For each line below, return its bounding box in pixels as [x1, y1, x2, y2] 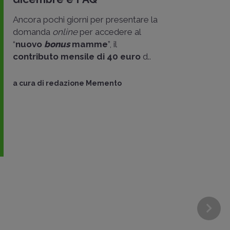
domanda [13, 27, 52, 37]
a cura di [13, 79, 46, 88]
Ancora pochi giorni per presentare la [13, 14, 158, 25]
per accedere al [80, 27, 141, 37]
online [52, 27, 80, 37]
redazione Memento [46, 79, 122, 88]
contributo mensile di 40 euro [13, 51, 143, 62]
